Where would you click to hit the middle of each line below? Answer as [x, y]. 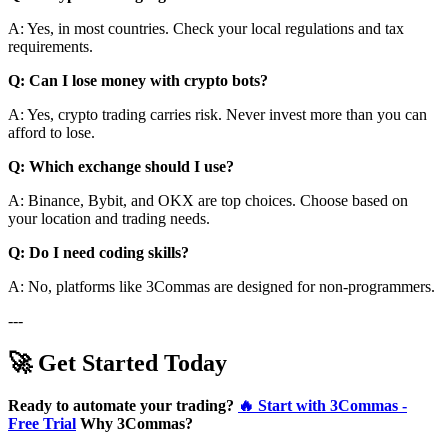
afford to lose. [51, 132]
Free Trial [42, 423]
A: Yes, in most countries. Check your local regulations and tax [206, 28]
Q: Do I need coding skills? [98, 252]
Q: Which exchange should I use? [121, 166]
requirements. [50, 46]
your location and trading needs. [109, 218]
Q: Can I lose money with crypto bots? [138, 80]
